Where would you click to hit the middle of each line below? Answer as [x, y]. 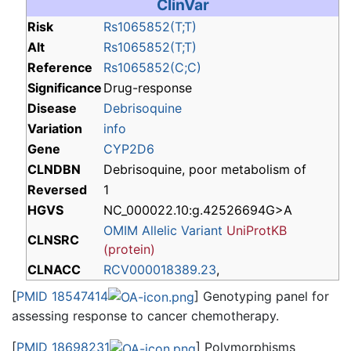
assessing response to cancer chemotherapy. [145, 316]
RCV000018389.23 [160, 269]
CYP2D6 [129, 148]
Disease [52, 108]
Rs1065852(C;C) [152, 67]
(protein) [129, 249]
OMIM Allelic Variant [163, 230]
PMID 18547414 [62, 296]
